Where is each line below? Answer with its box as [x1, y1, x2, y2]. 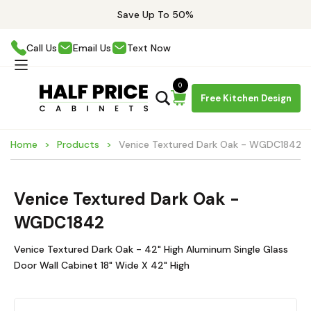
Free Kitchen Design [201, 92, 292, 104]
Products [57, 138, 99, 151]
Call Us [26, 41, 57, 54]
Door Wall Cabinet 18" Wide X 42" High [14, 259, 190, 271]
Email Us [73, 41, 111, 54]
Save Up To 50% [117, 8, 194, 21]
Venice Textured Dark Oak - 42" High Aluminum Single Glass [14, 243, 288, 255]
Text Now [127, 41, 171, 54]
